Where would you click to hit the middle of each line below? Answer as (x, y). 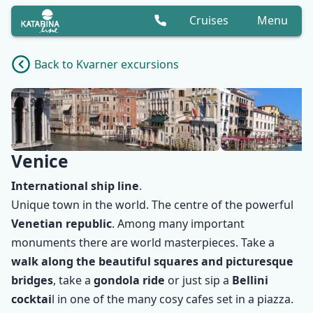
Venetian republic (61, 223)
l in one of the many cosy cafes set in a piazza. (173, 299)
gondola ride (131, 280)
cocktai (31, 299)
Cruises (209, 21)
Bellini (250, 280)
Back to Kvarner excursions (107, 64)
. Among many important (178, 223)
